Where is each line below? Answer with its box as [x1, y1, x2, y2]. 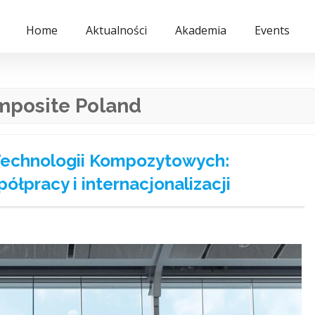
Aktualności [86, 22, 147, 38]
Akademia [175, 22, 226, 38]
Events [255, 22, 290, 38]
